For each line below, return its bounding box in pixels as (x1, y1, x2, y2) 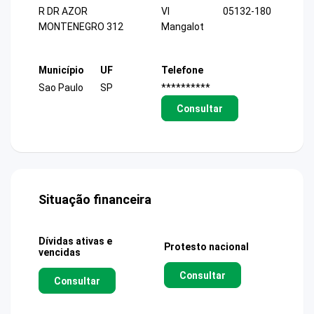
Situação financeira (39, 192, 151, 207)
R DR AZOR (39, 6, 88, 18)
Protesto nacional (164, 241, 249, 252)
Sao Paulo (39, 81, 83, 93)
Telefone (161, 64, 203, 76)
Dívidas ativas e (39, 235, 112, 247)
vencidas (39, 247, 81, 258)
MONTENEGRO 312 (39, 21, 123, 33)
